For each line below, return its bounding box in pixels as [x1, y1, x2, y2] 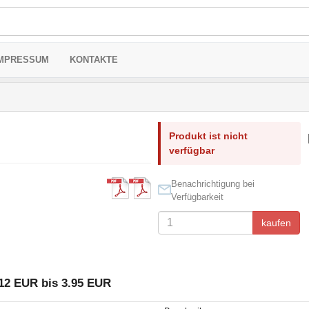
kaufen [261, 217, 291, 228]
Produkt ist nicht [168, 130, 248, 141]
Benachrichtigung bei [170, 179, 255, 189]
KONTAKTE [70, 54, 118, 65]
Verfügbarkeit [170, 192, 223, 202]
